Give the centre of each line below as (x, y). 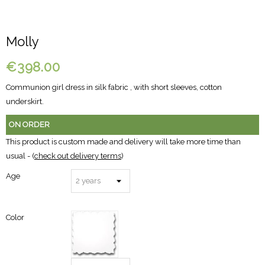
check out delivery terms (78, 156)
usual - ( (20, 156)
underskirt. (25, 102)
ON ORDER (29, 125)
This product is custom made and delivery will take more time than (123, 142)
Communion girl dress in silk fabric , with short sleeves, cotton (114, 88)
